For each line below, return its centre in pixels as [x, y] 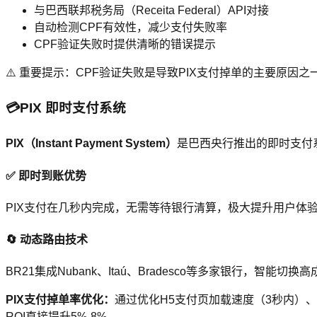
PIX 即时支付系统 [73, 108]
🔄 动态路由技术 [47, 240]
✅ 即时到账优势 [46, 175]
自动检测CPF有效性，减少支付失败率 [131, 27]
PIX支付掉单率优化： [60, 300]
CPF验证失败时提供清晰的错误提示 [125, 44]
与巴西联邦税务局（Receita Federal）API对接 [151, 10]
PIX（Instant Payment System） [91, 144]
